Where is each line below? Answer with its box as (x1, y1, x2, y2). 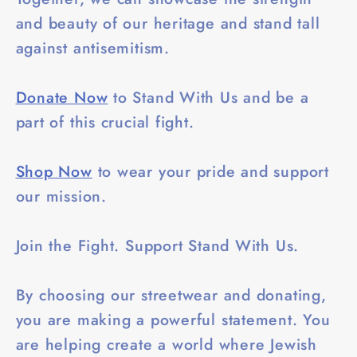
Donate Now (15, 85, 108, 108)
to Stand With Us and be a (108, 85, 309, 108)
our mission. (15, 184, 107, 207)
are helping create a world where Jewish (15, 332, 317, 355)
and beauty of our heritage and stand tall (15, 11, 320, 34)
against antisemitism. (15, 36, 170, 59)
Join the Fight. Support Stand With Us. (15, 233, 300, 257)
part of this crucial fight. (15, 110, 194, 133)
